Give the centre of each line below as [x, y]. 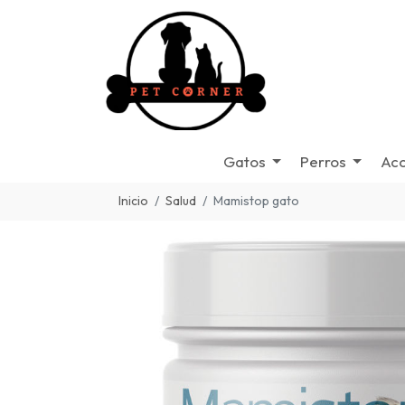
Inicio [133, 201]
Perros [323, 161]
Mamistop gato [256, 201]
